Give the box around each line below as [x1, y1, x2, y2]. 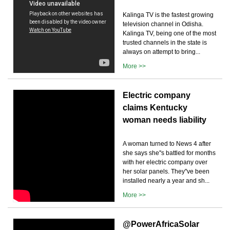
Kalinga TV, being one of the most [123, 29, 216, 37]
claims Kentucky [123, 103, 187, 112]
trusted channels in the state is [123, 39, 207, 46]
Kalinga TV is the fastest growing [123, 11, 214, 18]
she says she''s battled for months [123, 149, 216, 157]
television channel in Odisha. [123, 20, 203, 28]
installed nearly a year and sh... [123, 177, 209, 184]
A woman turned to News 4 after [123, 140, 211, 147]
